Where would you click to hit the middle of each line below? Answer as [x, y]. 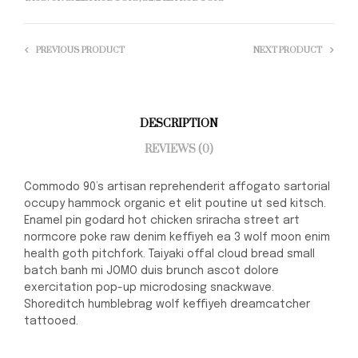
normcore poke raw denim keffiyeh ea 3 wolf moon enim [177, 237]
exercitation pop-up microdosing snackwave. [149, 287]
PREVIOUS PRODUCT [80, 50]
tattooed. [51, 321]
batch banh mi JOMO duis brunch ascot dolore [151, 270]
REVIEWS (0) [179, 150]
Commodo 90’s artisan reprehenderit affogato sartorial [177, 187]
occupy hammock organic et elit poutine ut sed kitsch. [175, 203]
